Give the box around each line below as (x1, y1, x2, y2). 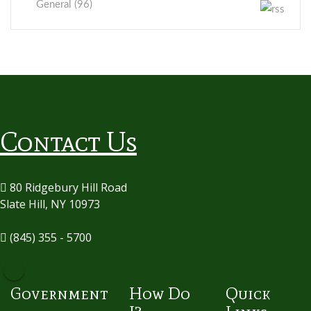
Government (10, 283, 108, 303)
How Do (129, 283, 190, 303)
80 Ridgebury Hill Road (7, 180, 127, 195)
